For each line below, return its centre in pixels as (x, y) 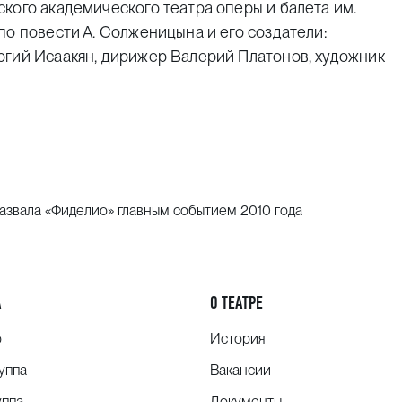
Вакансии (240, 370)
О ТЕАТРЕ (236, 303)
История (237, 339)
